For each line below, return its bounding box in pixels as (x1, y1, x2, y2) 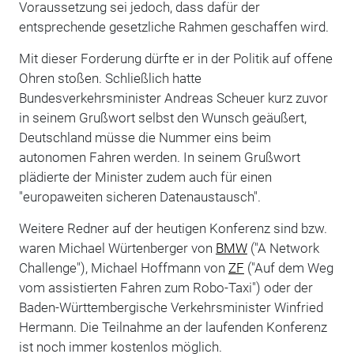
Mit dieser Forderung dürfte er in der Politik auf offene (18, 50, 333, 66)
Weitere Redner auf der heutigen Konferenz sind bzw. (18, 220, 327, 236)
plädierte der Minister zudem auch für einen (18, 168, 272, 185)
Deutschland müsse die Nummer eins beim (18, 129, 271, 145)
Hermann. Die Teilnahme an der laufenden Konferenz (18, 318, 327, 335)
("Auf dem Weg (243, 259, 333, 276)
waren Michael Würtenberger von (18, 239, 216, 256)
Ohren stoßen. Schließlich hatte (18, 70, 201, 86)
